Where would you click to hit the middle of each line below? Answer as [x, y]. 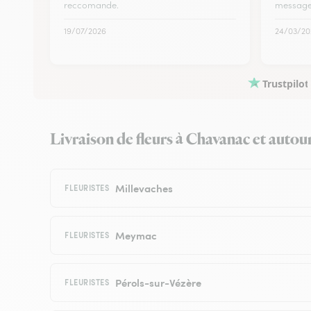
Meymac [136, 235]
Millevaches [144, 187]
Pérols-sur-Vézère [158, 282]
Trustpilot [286, 83]
